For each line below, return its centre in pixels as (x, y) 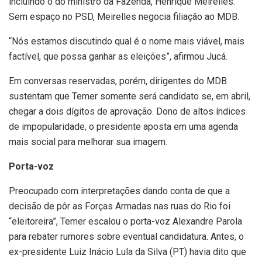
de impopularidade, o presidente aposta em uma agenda (123, 126)
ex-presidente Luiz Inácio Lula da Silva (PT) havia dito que (127, 251)
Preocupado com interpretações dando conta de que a (119, 191)
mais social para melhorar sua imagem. (88, 142)
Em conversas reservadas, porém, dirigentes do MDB (118, 81)
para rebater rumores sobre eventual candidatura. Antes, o (126, 236)
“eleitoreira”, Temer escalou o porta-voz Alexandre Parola (125, 221)
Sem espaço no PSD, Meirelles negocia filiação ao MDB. (124, 16)
